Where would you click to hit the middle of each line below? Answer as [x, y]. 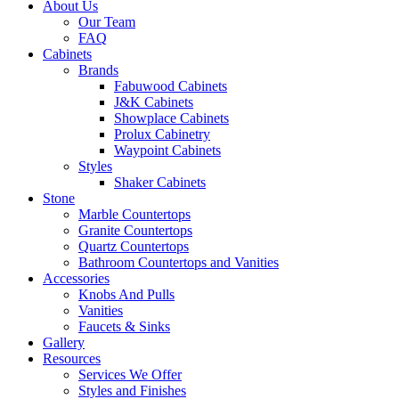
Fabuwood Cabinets [171, 86]
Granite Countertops [135, 230]
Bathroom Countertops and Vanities [179, 262]
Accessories [76, 278]
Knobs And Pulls [126, 294]
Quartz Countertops [134, 246]
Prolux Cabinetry [162, 134]
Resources [72, 358]
